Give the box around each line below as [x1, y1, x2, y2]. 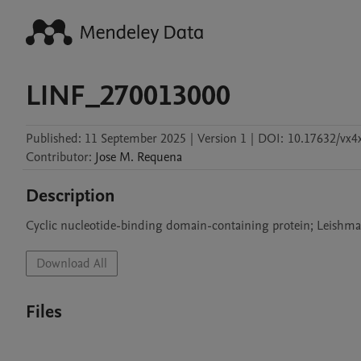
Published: [26, 130, 81, 147]
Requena [137, 148, 182, 166]
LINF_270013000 [26, 77, 230, 115]
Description [26, 184, 115, 208]
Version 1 [197, 130, 247, 147]
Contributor [26, 148, 89, 166]
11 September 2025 [85, 130, 186, 147]
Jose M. [95, 148, 134, 166]
